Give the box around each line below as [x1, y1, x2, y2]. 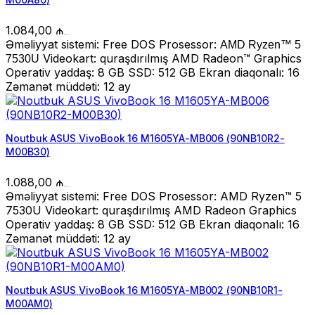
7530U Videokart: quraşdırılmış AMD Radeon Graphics [6, 203, 297, 217]
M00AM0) [6, 297, 53, 309]
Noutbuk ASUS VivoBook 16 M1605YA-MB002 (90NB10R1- [6, 284, 283, 296]
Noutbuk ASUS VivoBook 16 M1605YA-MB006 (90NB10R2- [6, 132, 285, 144]
